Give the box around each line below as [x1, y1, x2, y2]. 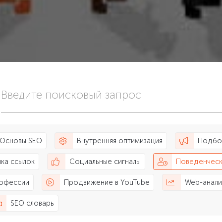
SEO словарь [10, 199, 54, 208]
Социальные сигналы [69, 158, 141, 166]
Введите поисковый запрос [1, 88, 141, 101]
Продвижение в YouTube [64, 178, 150, 187]
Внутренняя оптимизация [77, 137, 163, 145]
